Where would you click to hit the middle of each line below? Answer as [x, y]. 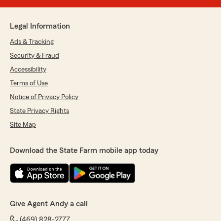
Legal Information [40, 26]
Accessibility [28, 70]
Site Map [23, 125]
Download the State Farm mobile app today [84, 151]
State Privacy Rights [39, 111]
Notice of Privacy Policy [44, 97]
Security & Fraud [35, 56]
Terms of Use [29, 84]
